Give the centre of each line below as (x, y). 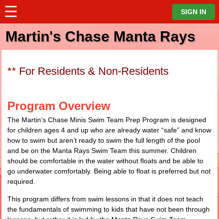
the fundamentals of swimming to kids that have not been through (109, 209)
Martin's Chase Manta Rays (100, 36)
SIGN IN (194, 12)
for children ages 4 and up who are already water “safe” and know (109, 130)
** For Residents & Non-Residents (88, 71)
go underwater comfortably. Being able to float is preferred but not (109, 171)
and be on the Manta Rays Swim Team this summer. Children (102, 151)
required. (21, 181)
